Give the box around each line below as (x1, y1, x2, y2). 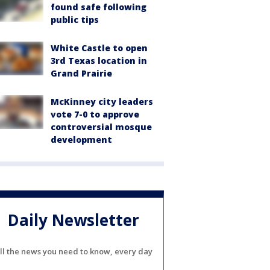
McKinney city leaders (51, 96, 153, 107)
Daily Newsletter (8, 209, 139, 231)
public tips (51, 14, 99, 25)
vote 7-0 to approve (51, 108, 139, 120)
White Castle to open (51, 42, 148, 54)
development (51, 134, 112, 145)
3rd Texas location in (51, 55, 147, 66)
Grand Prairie (51, 67, 112, 79)
